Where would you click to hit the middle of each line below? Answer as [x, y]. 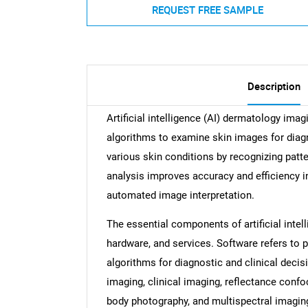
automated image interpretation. [180, 196]
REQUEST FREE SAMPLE [207, 9]
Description [274, 86]
